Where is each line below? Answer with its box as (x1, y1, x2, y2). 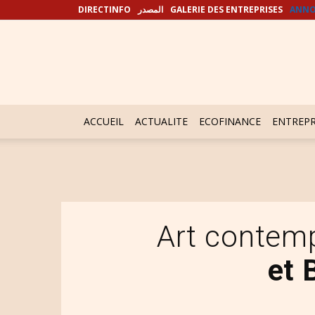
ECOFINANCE (199, 115, 261, 128)
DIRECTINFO (78, 4, 131, 15)
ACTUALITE (135, 115, 188, 128)
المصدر (138, 4, 163, 15)
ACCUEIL (84, 115, 124, 128)
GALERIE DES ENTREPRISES (170, 4, 283, 15)
